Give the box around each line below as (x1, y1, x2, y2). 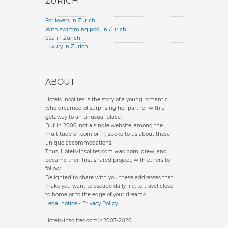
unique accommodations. (45, 139, 112, 147)
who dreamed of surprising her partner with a (45, 105, 165, 112)
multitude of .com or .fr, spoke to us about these (45, 131, 170, 138)
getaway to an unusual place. (45, 113, 122, 121)
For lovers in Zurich (45, 17, 95, 24)
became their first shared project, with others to (45, 157, 170, 164)
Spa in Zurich (45, 35, 80, 42)
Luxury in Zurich (45, 43, 88, 50)
